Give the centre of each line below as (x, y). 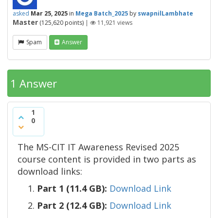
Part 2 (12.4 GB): (72, 206)
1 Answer (34, 83)
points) (73, 23)
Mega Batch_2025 (102, 14)
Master (25, 22)
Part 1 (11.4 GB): (72, 189)
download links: (50, 172)
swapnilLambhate (165, 14)
